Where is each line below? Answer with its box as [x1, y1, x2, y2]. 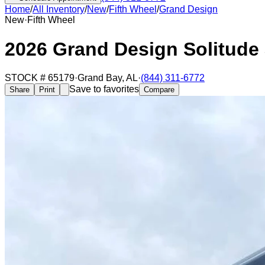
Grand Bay [77, 73, 122, 83]
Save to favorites [69, 84, 139, 95]
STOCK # [5, 73, 48, 83]
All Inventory [33, 4, 85, 15]
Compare [144, 85, 174, 95]
